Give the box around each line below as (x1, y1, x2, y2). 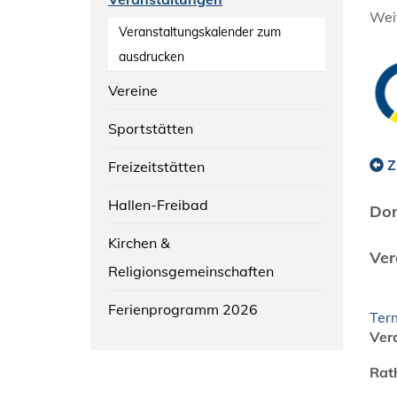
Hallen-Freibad (108, 195, 208, 214)
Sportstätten (108, 119, 193, 137)
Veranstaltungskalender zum (119, 23, 281, 40)
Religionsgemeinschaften (108, 261, 274, 280)
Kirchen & (108, 233, 170, 252)
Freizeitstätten (108, 157, 205, 175)
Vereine (108, 81, 158, 99)
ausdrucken (119, 48, 184, 65)
